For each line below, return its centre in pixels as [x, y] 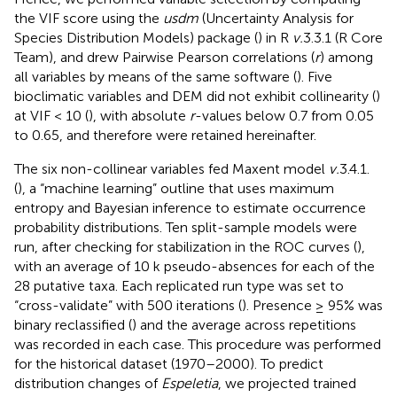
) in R [275, 37]
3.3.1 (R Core [343, 37]
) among [346, 57]
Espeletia [190, 383]
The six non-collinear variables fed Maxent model [171, 168]
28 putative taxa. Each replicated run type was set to [179, 285]
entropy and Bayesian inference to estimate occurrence [190, 207]
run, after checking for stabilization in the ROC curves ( [186, 246]
